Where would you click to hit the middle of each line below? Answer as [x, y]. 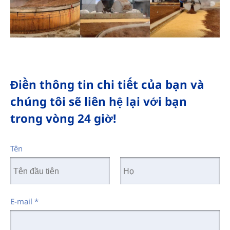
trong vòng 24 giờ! [63, 118]
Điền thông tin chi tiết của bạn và [107, 84]
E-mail [22, 202]
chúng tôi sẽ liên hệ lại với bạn [98, 101]
